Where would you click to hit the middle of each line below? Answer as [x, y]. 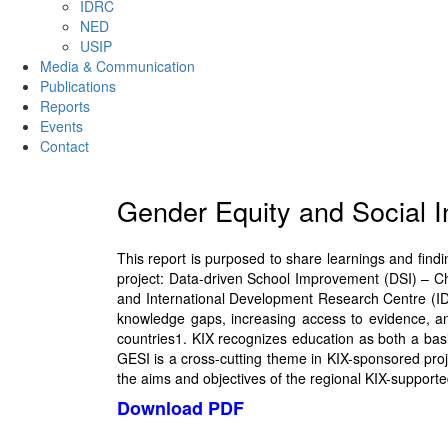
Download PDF [180, 408]
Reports [65, 106]
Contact [64, 146]
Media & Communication [117, 66]
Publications [78, 86]
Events [61, 126]
